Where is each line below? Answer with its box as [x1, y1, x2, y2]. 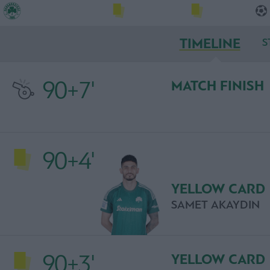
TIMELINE [179, 34, 240, 52]
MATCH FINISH [171, 77, 264, 95]
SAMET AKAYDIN [171, 197, 260, 212]
